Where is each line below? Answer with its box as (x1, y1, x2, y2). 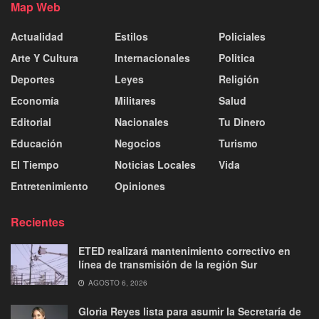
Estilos (115, 28, 148, 43)
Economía (11, 93, 59, 108)
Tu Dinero (219, 114, 266, 129)
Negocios (115, 135, 161, 150)
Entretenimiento (11, 178, 88, 193)
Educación (11, 135, 63, 150)
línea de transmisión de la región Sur (78, 256, 257, 271)
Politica (219, 50, 255, 65)
